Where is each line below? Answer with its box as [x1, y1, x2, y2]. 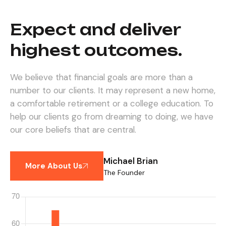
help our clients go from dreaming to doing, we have [10, 111, 213, 122]
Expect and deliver [10, 20, 181, 39]
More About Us [25, 161, 82, 171]
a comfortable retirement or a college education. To [10, 98, 213, 109]
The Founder [103, 167, 145, 177]
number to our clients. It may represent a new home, [10, 85, 215, 96]
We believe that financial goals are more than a [10, 72, 193, 83]
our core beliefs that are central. [10, 124, 136, 135]
